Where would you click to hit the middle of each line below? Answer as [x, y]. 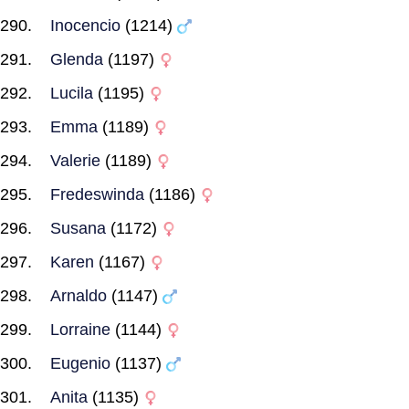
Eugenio [80, 363]
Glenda [77, 59]
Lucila [72, 93]
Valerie [75, 161]
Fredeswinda [97, 194]
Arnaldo [79, 296]
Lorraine [80, 330]
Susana [78, 228]
